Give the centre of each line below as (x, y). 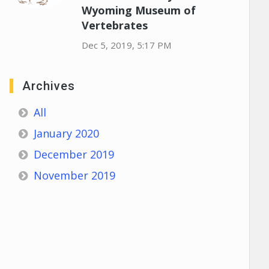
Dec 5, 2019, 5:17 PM (126, 45)
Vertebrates (114, 25)
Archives (48, 86)
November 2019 (74, 175)
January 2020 (66, 133)
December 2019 (74, 154)
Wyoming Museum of (138, 10)
